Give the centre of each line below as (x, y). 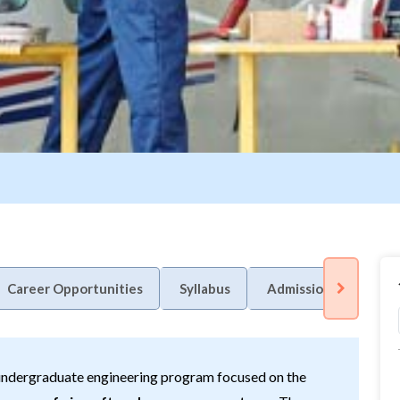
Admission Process (325, 288)
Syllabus (205, 288)
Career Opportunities (75, 288)
